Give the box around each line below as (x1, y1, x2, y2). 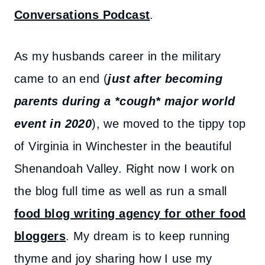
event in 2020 (14, 117, 92, 130)
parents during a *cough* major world (14, 95, 235, 108)
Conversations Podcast (14, 8, 150, 21)
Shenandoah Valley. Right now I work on (14, 162, 235, 175)
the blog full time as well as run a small (14, 185, 227, 198)
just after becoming (108, 72, 223, 85)
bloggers (14, 230, 66, 243)
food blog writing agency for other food (14, 207, 246, 220)
